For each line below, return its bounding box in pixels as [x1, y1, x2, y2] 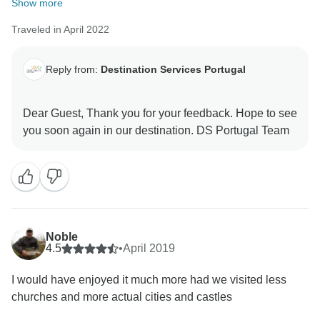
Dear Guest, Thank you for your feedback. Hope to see [23, 107, 297, 120]
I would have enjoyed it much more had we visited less [11, 274, 286, 286]
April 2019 [123, 242, 175, 255]
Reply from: [46, 63, 101, 75]
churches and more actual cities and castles [11, 291, 232, 304]
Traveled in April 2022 [11, 24, 109, 36]
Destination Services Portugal [101, 63, 246, 75]
